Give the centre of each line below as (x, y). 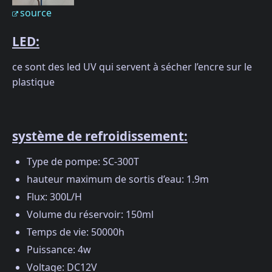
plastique (33, 82)
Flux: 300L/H (54, 196)
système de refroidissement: (100, 136)
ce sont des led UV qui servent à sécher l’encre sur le (132, 67)
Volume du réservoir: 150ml (90, 214)
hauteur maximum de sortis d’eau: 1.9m (118, 179)
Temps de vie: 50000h (76, 232)
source (36, 12)
